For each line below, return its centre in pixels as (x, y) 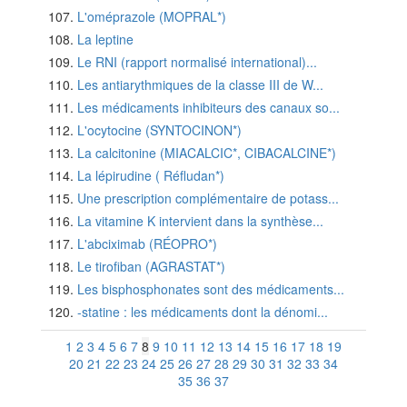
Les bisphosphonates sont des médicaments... (211, 289)
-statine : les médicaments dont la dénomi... (203, 312)
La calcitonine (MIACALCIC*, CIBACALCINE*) (207, 153)
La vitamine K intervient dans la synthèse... (200, 221)
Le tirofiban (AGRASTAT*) (151, 267)
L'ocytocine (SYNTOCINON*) (159, 130)
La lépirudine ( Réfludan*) (151, 176)
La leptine (105, 40)
